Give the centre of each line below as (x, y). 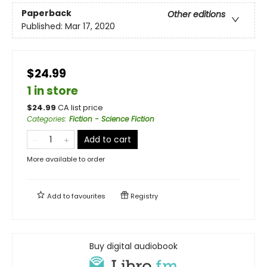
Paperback (46, 13)
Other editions (196, 14)
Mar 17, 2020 (90, 26)
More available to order (66, 159)
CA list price (80, 107)
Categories (46, 119)
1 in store (52, 91)
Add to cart (108, 139)
